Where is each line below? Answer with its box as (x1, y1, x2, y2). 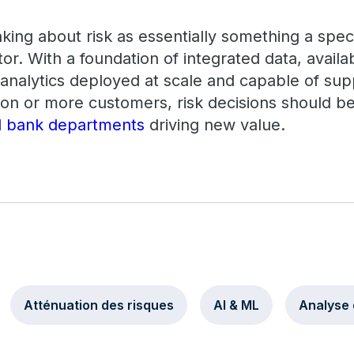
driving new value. (145, 115, 286, 134)
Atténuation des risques (24, 297, 175, 313)
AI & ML (213, 297, 260, 313)
